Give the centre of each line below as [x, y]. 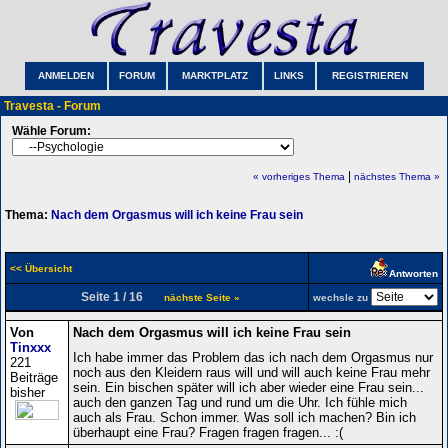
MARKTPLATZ [214, 75]
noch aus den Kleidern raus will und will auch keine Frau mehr [251, 372]
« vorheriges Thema [299, 176]
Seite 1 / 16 [119, 296]
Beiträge [34, 377]
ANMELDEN [65, 75]
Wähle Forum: [51, 131]
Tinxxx [30, 347]
